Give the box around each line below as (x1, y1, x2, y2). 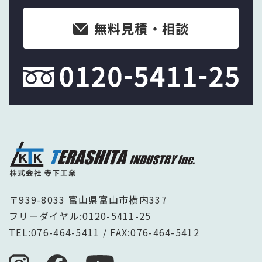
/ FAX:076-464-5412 (99, 225, 199, 239)
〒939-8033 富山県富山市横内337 (9, 192, 167, 206)
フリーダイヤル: (9, 208, 83, 223)
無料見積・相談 (94, 18, 189, 37)
